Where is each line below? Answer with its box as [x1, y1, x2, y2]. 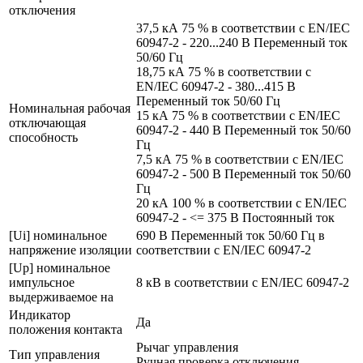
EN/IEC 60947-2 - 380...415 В [136, 79, 296, 93]
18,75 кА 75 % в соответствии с [136, 64, 311, 79]
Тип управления [9, 347, 100, 361]
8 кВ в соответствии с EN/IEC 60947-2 [136, 275, 349, 289]
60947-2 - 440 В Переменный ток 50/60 [136, 122, 351, 137]
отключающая [9, 115, 86, 130]
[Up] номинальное [9, 260, 110, 275]
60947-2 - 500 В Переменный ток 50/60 [136, 166, 351, 181]
